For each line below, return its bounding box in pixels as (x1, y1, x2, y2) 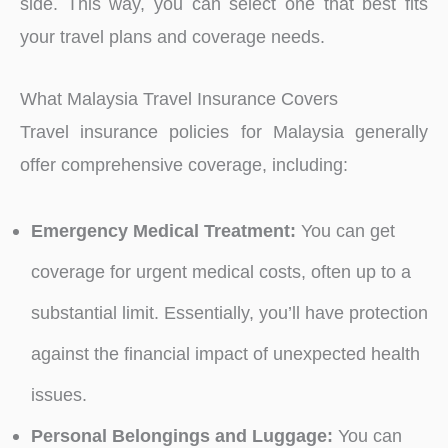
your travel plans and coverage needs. (20, 25, 325, 47)
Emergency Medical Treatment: (30, 219, 296, 241)
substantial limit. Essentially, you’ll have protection (30, 301, 428, 323)
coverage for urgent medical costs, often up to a (30, 260, 411, 282)
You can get (295, 219, 395, 241)
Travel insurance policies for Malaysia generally (20, 120, 428, 142)
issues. (30, 383, 87, 405)
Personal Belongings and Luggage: (30, 424, 338, 446)
